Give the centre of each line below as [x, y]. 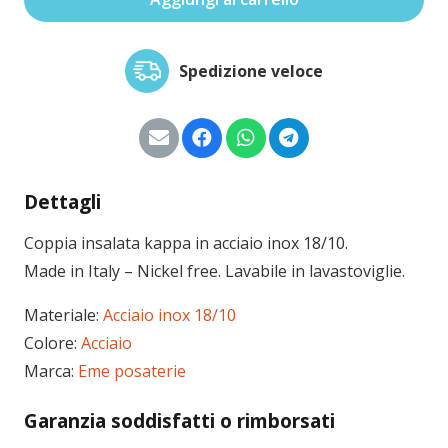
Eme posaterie [132, 370]
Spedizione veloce [251, 70]
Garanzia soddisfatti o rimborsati [179, 420]
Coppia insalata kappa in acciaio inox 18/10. [186, 242]
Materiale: [63, 314]
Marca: [51, 370]
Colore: [52, 342]
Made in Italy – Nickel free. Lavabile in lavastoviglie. [214, 270]
